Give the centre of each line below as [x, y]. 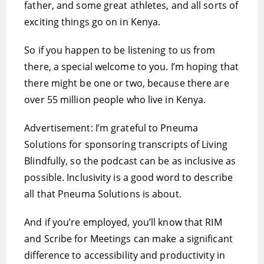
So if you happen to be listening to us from [120, 50]
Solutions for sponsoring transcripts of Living [126, 144]
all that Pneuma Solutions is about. [103, 194]
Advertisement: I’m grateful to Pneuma [111, 128]
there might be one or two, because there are [127, 83]
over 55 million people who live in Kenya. [115, 100]
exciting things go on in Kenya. [93, 22]
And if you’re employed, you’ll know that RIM [123, 222]
